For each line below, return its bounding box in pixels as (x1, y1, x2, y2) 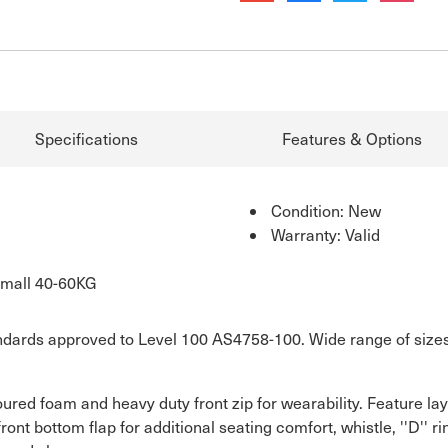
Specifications (35, 127, 138, 149)
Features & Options (281, 127, 422, 149)
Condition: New (271, 199, 381, 221)
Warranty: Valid (271, 223, 380, 245)
